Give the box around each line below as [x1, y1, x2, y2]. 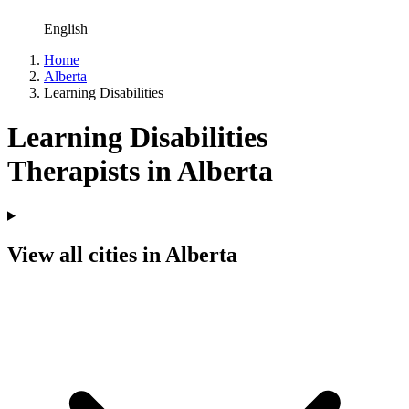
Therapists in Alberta [7, 154, 273, 188]
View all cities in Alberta [7, 242, 237, 267]
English [44, 21, 88, 37]
